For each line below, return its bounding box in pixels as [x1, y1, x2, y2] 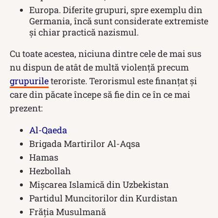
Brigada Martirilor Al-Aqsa [29, 138, 140, 150]
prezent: [10, 102, 43, 114]
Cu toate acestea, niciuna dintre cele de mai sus [10, 48, 201, 60]
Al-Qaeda [29, 124, 67, 136]
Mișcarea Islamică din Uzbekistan [29, 179, 169, 191]
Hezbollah [29, 165, 71, 177]
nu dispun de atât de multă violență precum [10, 61, 189, 73]
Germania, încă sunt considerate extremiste [29, 15, 208, 27]
